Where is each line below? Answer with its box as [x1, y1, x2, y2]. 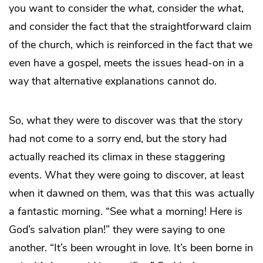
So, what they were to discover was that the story [9, 113, 242, 127]
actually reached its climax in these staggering [9, 149, 225, 164]
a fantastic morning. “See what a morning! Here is [9, 204, 242, 218]
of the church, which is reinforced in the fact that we [9, 37, 252, 52]
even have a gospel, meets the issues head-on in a [9, 55, 244, 70]
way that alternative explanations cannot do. [9, 73, 217, 88]
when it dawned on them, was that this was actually [9, 186, 254, 200]
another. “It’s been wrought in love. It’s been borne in [9, 240, 253, 255]
